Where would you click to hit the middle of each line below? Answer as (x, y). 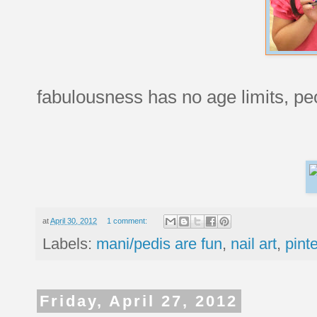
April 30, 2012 (74, 220)
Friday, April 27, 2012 (139, 301)
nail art (254, 244)
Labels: (69, 244)
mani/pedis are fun (159, 244)
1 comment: (128, 220)
